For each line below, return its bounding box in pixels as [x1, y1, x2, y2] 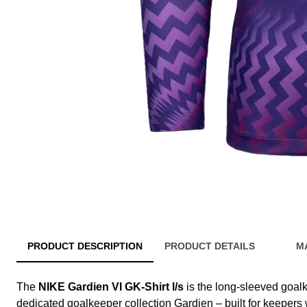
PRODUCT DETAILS [164, 241, 255, 252]
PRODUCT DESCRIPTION [27, 241, 143, 252]
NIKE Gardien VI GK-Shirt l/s [38, 281, 184, 293]
